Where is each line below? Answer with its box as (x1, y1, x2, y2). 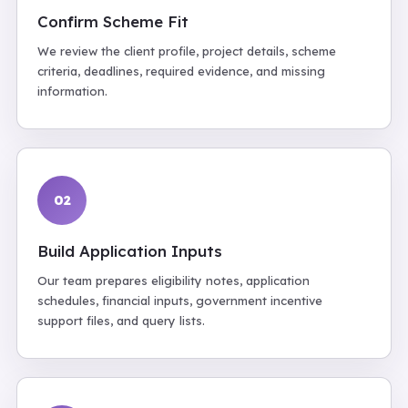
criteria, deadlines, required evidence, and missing (37, 64, 325, 78)
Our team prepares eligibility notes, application (37, 273, 310, 288)
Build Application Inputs (37, 241, 222, 260)
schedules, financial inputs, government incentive (37, 293, 322, 308)
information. (37, 84, 107, 98)
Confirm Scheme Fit (37, 12, 189, 31)
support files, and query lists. (37, 313, 205, 328)
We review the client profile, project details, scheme (37, 44, 336, 58)
